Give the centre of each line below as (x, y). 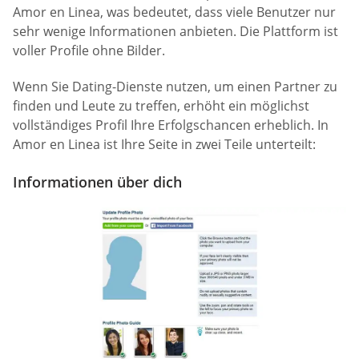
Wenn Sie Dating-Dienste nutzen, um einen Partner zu (175, 87)
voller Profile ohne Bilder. (89, 50)
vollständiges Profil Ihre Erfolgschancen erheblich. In (171, 125)
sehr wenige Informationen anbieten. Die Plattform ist (175, 31)
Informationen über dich (97, 182)
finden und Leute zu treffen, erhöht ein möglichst (161, 106)
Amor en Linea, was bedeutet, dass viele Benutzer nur (174, 12)
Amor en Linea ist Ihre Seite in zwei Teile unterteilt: (164, 145)
